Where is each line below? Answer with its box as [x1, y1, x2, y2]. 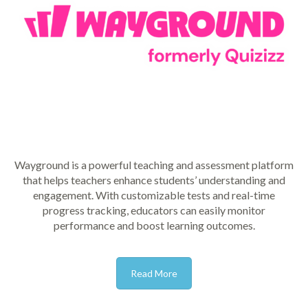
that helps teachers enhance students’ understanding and [23, 173, 285, 187]
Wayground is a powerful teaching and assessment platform [14, 158, 294, 172]
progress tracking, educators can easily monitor [43, 203, 265, 217]
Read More [131, 267, 177, 280]
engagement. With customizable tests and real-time [33, 188, 275, 202]
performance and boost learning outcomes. [53, 219, 255, 232]
